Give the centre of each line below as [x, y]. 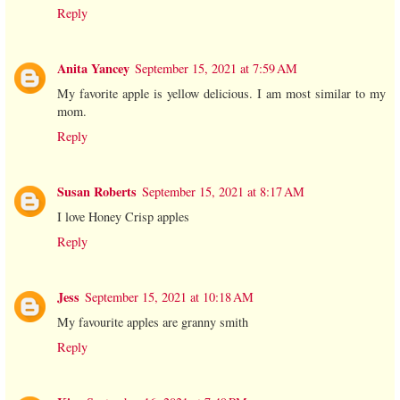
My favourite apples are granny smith [153, 322]
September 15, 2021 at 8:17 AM [223, 192]
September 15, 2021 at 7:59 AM [216, 69]
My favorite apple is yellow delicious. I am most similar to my [221, 94]
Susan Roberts [97, 192]
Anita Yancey [93, 69]
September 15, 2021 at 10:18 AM [169, 297]
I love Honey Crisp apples [123, 217]
